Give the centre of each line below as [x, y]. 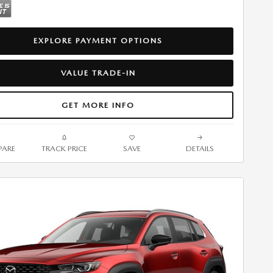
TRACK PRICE [64, 149]
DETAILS [200, 149]
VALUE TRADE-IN [98, 73]
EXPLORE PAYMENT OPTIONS [98, 41]
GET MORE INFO [98, 105]
